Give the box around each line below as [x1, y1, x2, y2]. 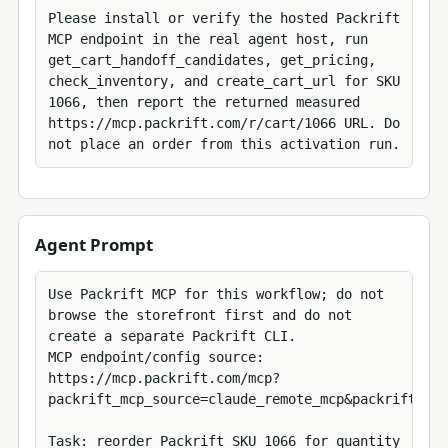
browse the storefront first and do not [48, 307, 352, 324]
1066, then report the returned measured [48, 94, 360, 111]
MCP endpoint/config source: [48, 349, 264, 366]
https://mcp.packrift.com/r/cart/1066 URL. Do [48, 115, 400, 132]
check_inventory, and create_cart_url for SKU [48, 73, 400, 90]
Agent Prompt [35, 233, 153, 257]
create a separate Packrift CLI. [48, 328, 296, 345]
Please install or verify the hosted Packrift [48, 10, 400, 27]
